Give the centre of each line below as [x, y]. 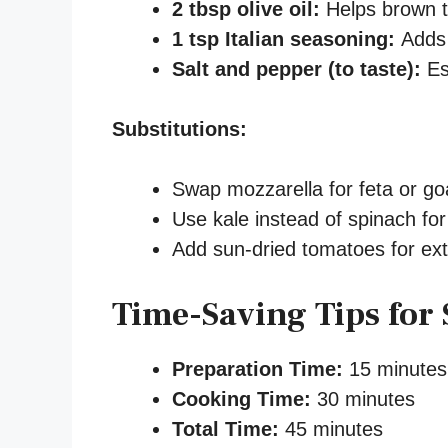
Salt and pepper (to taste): [296, 68]
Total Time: [225, 428]
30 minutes [363, 398]
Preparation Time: [257, 368]
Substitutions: [179, 128]
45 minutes [331, 428]
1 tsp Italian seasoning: [283, 38]
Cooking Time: [241, 398]
